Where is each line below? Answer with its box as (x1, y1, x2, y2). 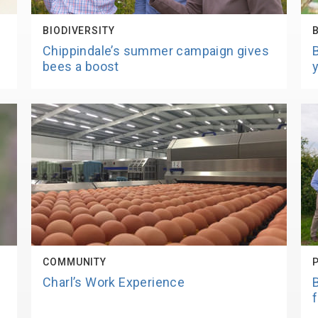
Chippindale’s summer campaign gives (43, 43, 269, 58)
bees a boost (43, 59, 119, 74)
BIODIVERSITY (43, 25, 115, 36)
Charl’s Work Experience (43, 275, 185, 290)
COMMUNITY (43, 256, 107, 268)
